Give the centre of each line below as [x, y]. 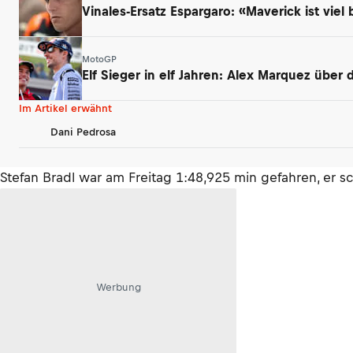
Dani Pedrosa [83, 132]
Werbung [118, 287]
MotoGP [99, 59]
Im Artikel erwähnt [65, 108]
